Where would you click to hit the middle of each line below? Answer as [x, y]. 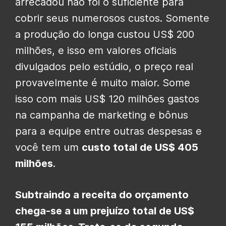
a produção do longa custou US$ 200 [105, 34]
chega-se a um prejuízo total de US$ [105, 211]
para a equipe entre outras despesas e [108, 131]
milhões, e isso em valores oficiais [96, 50]
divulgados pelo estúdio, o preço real [104, 66]
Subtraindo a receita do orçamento [102, 194]
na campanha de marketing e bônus [102, 115]
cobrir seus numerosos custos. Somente [112, 18]
